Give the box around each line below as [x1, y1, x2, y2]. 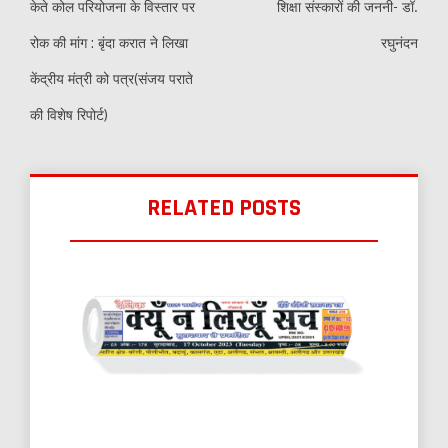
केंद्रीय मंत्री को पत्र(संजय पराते [30, 70, 193, 88]
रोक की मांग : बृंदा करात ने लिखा [30, 34, 188, 52]
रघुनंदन [381, 34, 418, 52]
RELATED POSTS [147, 193, 301, 224]
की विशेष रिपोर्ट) [30, 106, 108, 124]
